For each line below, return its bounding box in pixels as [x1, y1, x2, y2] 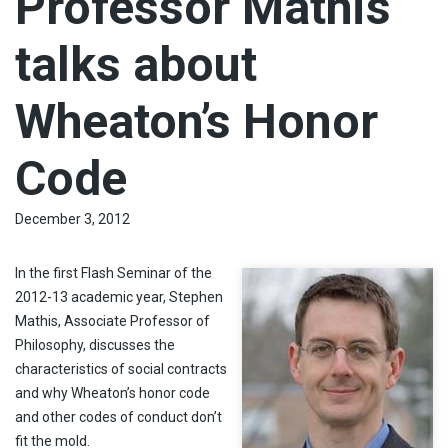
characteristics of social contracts [15, 360, 227, 377]
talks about [15, 35, 257, 93]
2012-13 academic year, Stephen [15, 288, 223, 305]
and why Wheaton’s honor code [15, 384, 210, 401]
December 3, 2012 [15, 210, 130, 227]
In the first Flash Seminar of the [15, 264, 212, 281]
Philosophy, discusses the [15, 336, 175, 353]
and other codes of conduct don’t [15, 408, 222, 425]
